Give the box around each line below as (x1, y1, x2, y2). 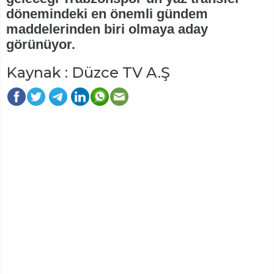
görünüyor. (6, 37, 75, 53)
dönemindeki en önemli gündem (6, 6, 208, 22)
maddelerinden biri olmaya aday (6, 21, 208, 37)
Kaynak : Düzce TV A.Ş (6, 64, 170, 82)
